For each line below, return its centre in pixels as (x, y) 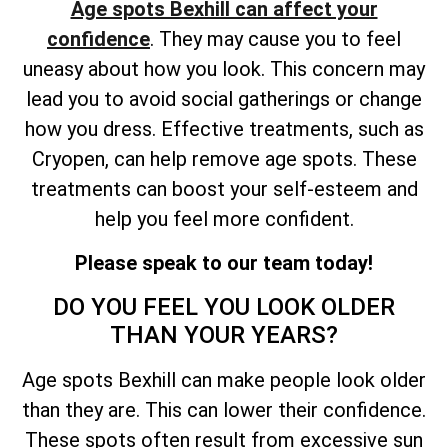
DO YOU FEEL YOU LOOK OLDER (224, 306)
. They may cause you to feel (275, 38)
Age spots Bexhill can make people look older (224, 379)
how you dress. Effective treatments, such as (224, 128)
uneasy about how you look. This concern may (224, 68)
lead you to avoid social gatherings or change (224, 98)
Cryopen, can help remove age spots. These (224, 158)
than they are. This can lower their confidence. (224, 409)
